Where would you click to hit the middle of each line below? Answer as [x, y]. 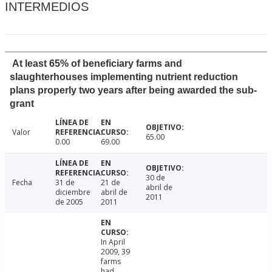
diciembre [73, 192]
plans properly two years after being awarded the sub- [133, 90]
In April [113, 242]
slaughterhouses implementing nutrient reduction [124, 77]
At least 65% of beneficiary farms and [97, 64]
